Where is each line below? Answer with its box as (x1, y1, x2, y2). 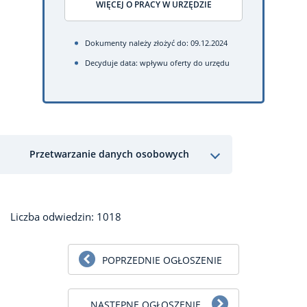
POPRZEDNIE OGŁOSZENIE (101, 253, 222, 267)
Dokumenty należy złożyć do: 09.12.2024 (85, 38, 228, 48)
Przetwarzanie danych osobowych (29, 147, 189, 160)
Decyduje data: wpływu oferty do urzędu (85, 58, 230, 68)
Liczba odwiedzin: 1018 (10, 209, 121, 223)
